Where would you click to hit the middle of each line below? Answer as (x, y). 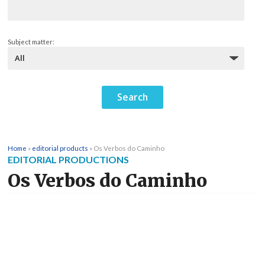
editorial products (60, 148)
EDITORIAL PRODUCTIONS (68, 160)
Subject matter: (31, 42)
